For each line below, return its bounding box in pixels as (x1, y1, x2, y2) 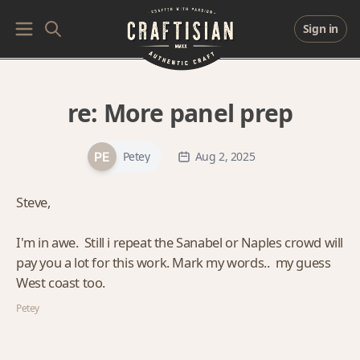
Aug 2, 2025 (194, 149, 256, 164)
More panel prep (103, 96, 293, 129)
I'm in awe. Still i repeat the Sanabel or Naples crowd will (16, 233, 344, 252)
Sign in (302, 21, 338, 36)
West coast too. (16, 273, 105, 292)
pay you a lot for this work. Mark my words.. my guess (16, 253, 331, 272)
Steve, (16, 193, 51, 211)
